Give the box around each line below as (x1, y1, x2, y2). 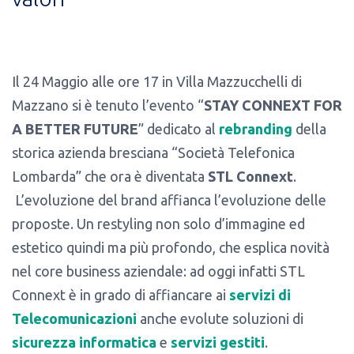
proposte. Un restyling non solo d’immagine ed (12, 215, 305, 232)
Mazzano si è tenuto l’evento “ (12, 96, 204, 113)
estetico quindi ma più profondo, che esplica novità (12, 239, 330, 255)
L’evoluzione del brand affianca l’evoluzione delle (12, 191, 326, 208)
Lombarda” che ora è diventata (12, 168, 208, 184)
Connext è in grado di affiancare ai (12, 286, 229, 303)
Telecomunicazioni (12, 310, 137, 326)
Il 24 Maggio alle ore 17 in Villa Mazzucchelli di (12, 73, 302, 89)
